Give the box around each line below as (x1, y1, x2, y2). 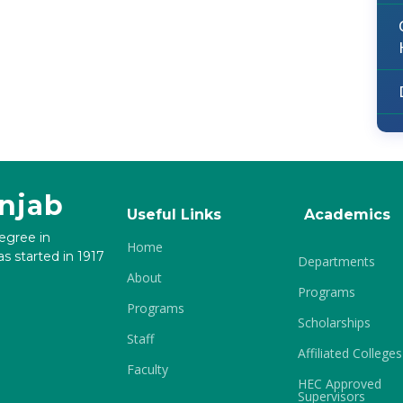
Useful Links (127, 206, 221, 223)
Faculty (127, 361, 168, 378)
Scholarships (298, 314, 371, 331)
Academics (304, 206, 390, 223)
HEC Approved (298, 375, 381, 392)
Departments (298, 253, 375, 270)
